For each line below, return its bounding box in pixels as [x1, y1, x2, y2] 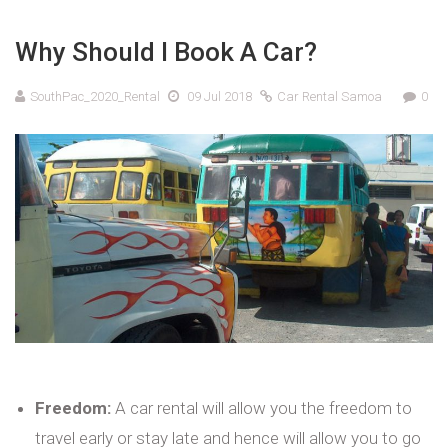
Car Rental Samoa [277, 88, 382, 104]
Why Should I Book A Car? [15, 36, 317, 67]
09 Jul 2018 [187, 88, 252, 104]
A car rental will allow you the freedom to [111, 397, 412, 418]
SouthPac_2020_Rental [30, 88, 160, 104]
